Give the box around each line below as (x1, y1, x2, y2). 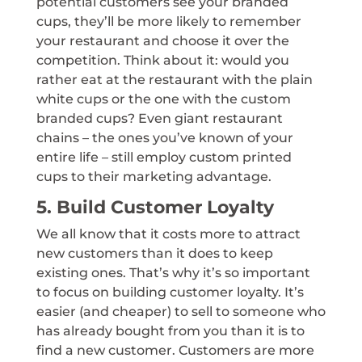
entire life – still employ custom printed (36, 149, 292, 166)
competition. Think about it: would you (36, 53, 289, 69)
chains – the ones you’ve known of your (36, 130, 293, 146)
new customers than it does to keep (36, 246, 273, 262)
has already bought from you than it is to (36, 323, 305, 339)
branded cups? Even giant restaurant (36, 111, 283, 127)
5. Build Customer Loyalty (36, 196, 274, 219)
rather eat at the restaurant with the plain (36, 72, 313, 88)
